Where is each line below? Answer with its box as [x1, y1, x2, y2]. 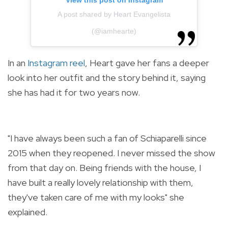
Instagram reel [27, 57, 85, 69]
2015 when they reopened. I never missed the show [8, 147, 215, 159]
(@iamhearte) [92, 27, 136, 36]
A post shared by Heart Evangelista [58, 10, 170, 19]
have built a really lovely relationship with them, [8, 177, 193, 189]
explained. [8, 206, 47, 218]
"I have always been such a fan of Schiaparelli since [8, 132, 207, 145]
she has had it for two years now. [8, 87, 140, 99]
